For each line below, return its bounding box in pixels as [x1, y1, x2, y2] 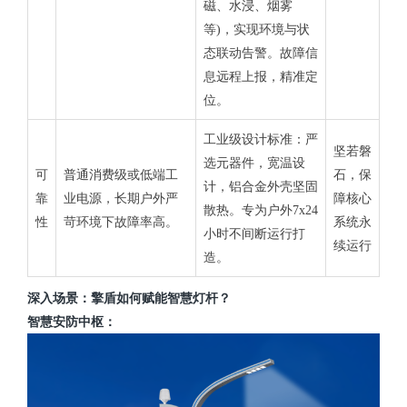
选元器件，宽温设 [203, 156, 305, 171]
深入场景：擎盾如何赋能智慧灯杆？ [27, 292, 231, 306]
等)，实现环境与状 [203, 23, 310, 37]
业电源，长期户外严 [64, 192, 178, 206]
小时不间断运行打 [203, 227, 305, 242]
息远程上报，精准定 [203, 70, 318, 84]
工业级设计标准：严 [203, 133, 318, 147]
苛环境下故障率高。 [64, 215, 178, 230]
